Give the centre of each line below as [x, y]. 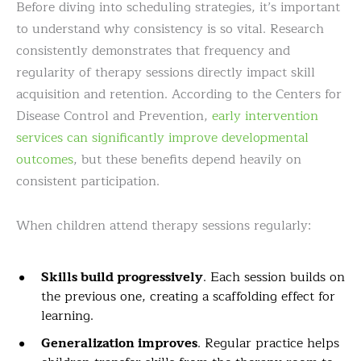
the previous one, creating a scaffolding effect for [188, 296]
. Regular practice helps [268, 343]
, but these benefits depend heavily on [187, 159]
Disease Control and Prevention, [114, 116]
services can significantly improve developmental [162, 137]
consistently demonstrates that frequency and [153, 50]
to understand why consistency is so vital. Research [170, 29]
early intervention [265, 116]
